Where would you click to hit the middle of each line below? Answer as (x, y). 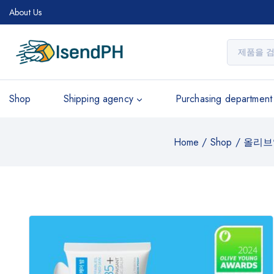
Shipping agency (98, 99)
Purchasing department (224, 99)
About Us (26, 12)
